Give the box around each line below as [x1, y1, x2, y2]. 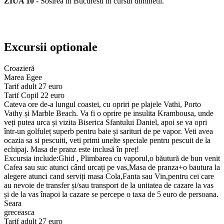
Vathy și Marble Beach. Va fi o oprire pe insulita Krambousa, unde [4, 109, 213, 118]
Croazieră [4, 64, 34, 73]
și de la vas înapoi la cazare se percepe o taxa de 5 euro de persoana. [4, 190, 218, 199]
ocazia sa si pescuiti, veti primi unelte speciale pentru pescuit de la [4, 136, 210, 145]
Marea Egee [4, 73, 42, 82]
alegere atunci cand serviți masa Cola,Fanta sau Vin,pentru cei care [4, 172, 214, 181]
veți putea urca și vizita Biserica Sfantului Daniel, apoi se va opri [4, 118, 207, 127]
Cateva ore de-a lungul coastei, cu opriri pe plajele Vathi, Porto [4, 100, 201, 109]
